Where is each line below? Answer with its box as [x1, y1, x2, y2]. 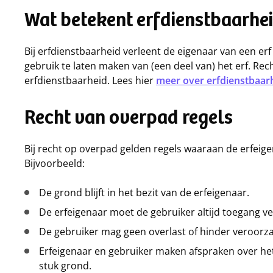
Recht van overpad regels [24, 110, 233, 129]
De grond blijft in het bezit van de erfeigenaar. [39, 186, 252, 199]
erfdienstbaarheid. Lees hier [24, 74, 156, 87]
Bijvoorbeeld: [24, 157, 85, 170]
